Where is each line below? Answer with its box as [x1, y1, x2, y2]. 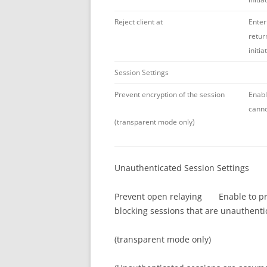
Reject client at [114, 16, 163, 27]
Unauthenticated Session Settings [114, 162, 249, 173]
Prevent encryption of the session [114, 89, 225, 100]
